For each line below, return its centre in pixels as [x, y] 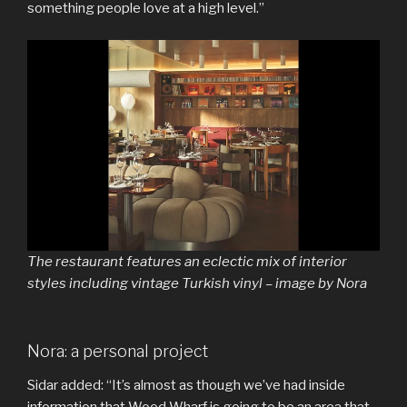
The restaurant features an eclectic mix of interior [187, 262]
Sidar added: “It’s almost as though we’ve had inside [186, 386]
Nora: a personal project [118, 351]
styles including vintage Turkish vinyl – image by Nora [197, 284]
